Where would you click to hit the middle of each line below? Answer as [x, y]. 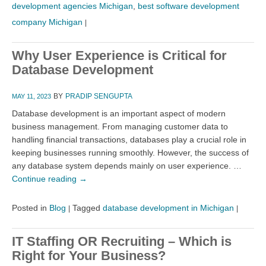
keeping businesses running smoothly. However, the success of [130, 152]
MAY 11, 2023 [31, 96]
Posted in [29, 208]
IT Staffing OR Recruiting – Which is [122, 241]
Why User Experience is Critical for [119, 55]
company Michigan [47, 22]
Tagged [86, 208]
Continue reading [45, 178]
